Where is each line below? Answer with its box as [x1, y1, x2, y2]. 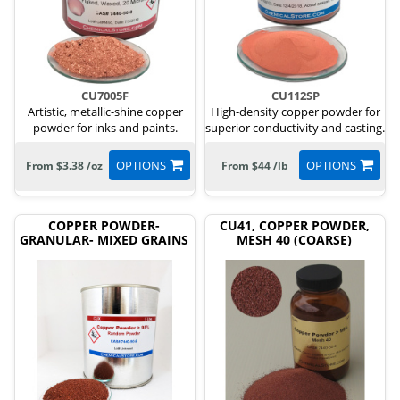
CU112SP [271, 87, 320, 104]
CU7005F [81, 87, 129, 104]
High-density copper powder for [210, 104, 380, 120]
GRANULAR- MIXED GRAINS [20, 231, 188, 248]
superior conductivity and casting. [205, 120, 385, 136]
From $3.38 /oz [26, 158, 103, 173]
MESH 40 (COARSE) [237, 231, 352, 248]
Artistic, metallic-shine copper [27, 104, 183, 120]
